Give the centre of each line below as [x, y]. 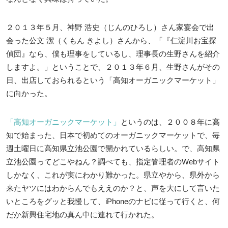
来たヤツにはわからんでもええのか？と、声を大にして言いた [113, 188]
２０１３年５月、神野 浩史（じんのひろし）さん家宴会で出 [110, 27]
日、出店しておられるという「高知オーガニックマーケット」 [113, 80]
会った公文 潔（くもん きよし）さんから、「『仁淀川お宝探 [111, 40]
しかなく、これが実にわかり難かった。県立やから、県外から [113, 175]
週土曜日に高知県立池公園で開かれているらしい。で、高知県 [113, 148]
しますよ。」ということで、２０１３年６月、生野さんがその [113, 67]
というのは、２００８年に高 [170, 122]
